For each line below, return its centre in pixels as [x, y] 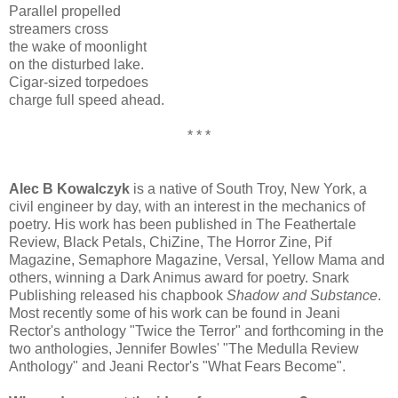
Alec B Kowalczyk [69, 188]
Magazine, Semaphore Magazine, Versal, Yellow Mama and [197, 259]
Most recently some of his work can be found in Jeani [175, 313]
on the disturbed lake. [76, 64]
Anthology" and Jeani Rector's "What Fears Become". [177, 366]
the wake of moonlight [78, 46]
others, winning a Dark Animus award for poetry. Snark [179, 277]
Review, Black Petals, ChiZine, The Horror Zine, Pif [170, 242]
